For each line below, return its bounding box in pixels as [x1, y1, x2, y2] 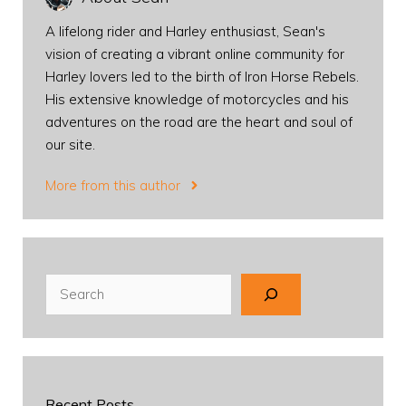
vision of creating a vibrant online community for [45, 45, 344, 63]
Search [44, 275, 89, 294]
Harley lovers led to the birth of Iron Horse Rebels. [45, 68, 359, 86]
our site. [45, 136, 95, 154]
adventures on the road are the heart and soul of [45, 113, 353, 131]
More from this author [45, 177, 180, 195]
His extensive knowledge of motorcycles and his [45, 91, 349, 109]
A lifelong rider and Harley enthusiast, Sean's [45, 23, 325, 41]
